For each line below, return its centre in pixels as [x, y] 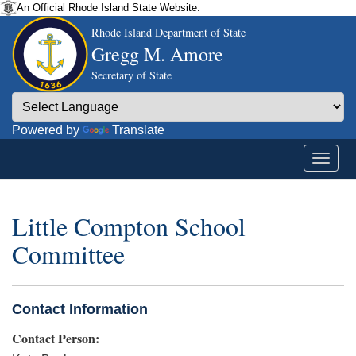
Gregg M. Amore [157, 54]
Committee [68, 254]
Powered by [47, 130]
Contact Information [80, 309]
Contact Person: [56, 338]
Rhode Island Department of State [168, 32]
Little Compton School [129, 226]
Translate [138, 130]
